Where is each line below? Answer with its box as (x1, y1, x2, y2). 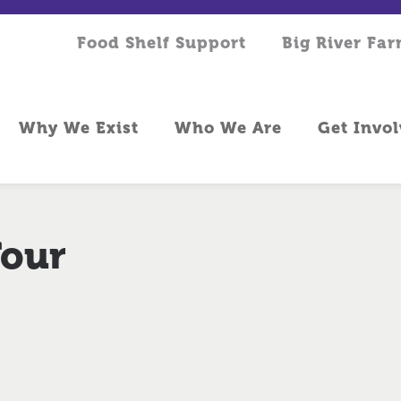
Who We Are (175, 118, 282, 137)
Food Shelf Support (77, 33, 246, 52)
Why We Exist (19, 118, 139, 137)
